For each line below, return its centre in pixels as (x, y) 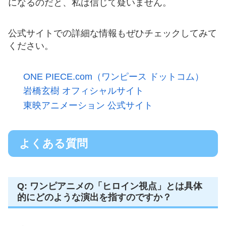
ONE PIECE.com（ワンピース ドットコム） (113, 76)
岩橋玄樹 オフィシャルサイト (83, 91)
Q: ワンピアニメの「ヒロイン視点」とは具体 (110, 186)
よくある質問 (53, 143)
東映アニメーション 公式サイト (88, 105)
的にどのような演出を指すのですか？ (94, 197)
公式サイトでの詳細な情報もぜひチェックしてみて (112, 33)
